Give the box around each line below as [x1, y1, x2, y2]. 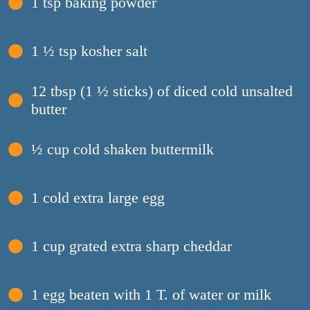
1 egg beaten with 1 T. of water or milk [30, 286, 271, 304]
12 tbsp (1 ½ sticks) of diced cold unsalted [30, 82, 293, 100]
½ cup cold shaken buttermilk [30, 140, 214, 158]
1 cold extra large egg [30, 189, 165, 207]
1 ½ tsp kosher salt [30, 42, 147, 60]
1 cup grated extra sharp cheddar [30, 237, 232, 255]
